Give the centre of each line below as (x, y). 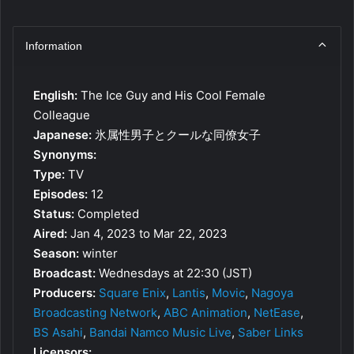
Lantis (189, 292)
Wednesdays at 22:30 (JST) (174, 273)
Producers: (64, 292)
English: (55, 95)
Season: (56, 253)
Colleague (62, 115)
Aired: (50, 233)
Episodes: (60, 194)
